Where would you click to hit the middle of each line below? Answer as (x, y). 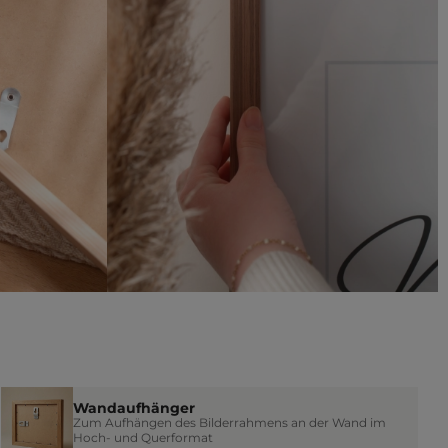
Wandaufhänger (133, 408)
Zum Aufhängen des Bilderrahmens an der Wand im (229, 423)
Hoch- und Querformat (142, 438)
